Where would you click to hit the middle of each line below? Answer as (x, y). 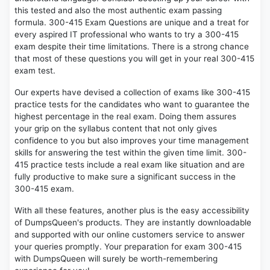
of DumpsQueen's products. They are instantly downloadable (133, 223)
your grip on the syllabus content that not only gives (116, 129)
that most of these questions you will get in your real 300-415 (134, 59)
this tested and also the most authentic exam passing (118, 11)
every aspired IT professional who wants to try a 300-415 (127, 35)
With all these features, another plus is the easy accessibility (132, 211)
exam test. (35, 71)
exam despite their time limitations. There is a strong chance (132, 47)
